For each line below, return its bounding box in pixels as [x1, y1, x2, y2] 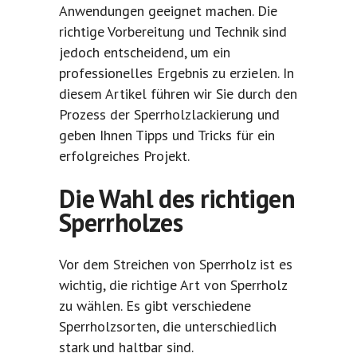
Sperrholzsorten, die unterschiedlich [59, 317, 277, 336]
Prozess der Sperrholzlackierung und [59, 105, 280, 124]
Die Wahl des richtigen [59, 182, 295, 216]
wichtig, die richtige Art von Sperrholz [59, 276, 287, 295]
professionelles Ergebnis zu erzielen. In [59, 64, 294, 83]
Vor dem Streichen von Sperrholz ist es [59, 255, 292, 274]
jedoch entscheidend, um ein [59, 43, 230, 62]
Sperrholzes [59, 206, 182, 240]
